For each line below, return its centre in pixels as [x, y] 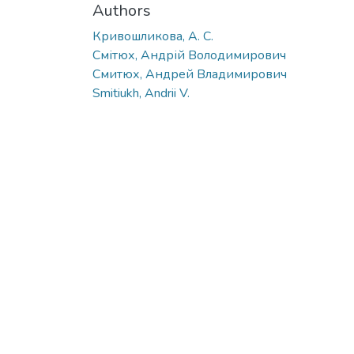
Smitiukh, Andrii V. [141, 93]
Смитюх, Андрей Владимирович [190, 74]
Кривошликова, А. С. [153, 36]
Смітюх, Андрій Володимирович [189, 55]
